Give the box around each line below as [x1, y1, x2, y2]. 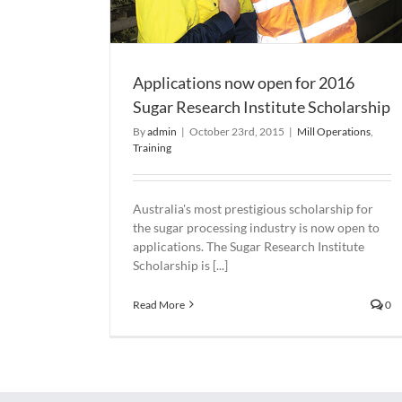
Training [133, 140, 171, 154]
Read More [133, 297, 185, 311]
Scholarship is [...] [133, 257, 228, 273]
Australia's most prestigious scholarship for [133, 200, 373, 216]
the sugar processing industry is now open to [133, 219, 380, 235]
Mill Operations [297, 124, 371, 138]
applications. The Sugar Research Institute [133, 238, 364, 254]
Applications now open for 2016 [133, 72, 354, 92]
